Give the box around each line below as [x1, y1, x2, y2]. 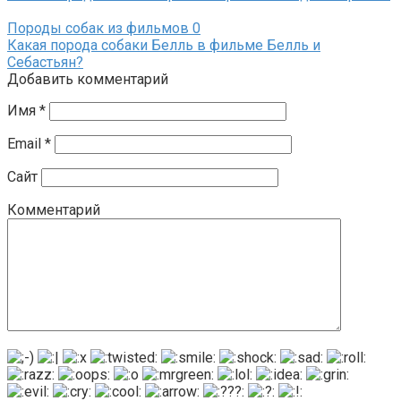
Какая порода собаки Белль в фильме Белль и [7, 37, 320, 55]
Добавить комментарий [7, 71, 168, 89]
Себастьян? [7, 54, 83, 72]
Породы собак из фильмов [7, 20, 189, 38]
